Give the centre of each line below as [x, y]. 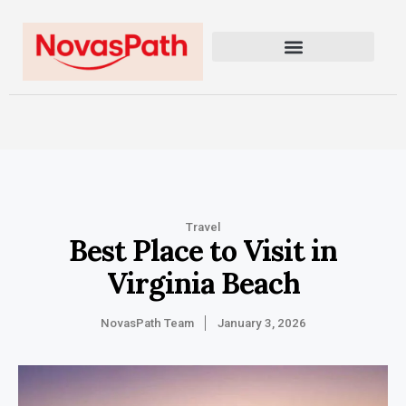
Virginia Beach [203, 283]
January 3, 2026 [261, 323]
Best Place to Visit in [203, 250]
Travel [203, 227]
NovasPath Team [147, 323]
